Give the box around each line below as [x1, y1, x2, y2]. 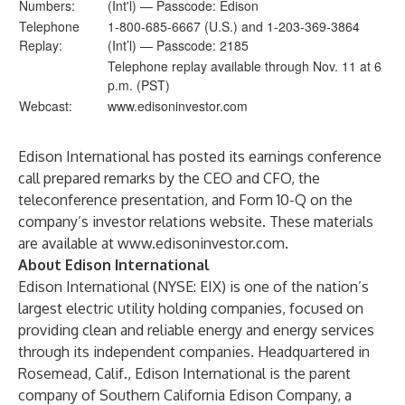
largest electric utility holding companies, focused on [18, 299, 363, 317]
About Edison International [18, 256, 210, 274]
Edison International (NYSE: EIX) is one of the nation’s [18, 278, 369, 296]
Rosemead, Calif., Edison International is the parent [18, 364, 351, 382]
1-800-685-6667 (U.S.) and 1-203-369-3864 [108, 17, 360, 35]
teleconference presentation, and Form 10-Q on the [18, 191, 353, 209]
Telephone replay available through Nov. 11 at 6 [108, 57, 381, 75]
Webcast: [19, 97, 72, 115]
